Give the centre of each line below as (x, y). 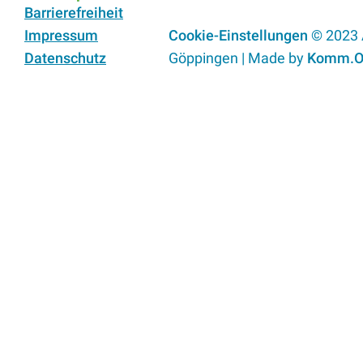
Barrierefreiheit (74, 13)
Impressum (61, 36)
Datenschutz (65, 58)
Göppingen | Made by (237, 58)
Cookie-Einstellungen (238, 36)
